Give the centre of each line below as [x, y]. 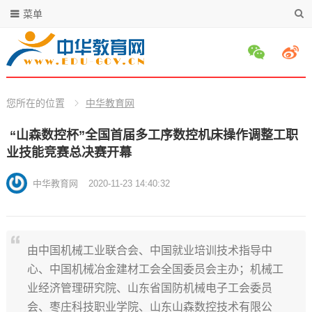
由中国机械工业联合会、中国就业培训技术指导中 [149, 250]
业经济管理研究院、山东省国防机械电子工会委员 [149, 288]
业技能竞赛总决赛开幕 [69, 153]
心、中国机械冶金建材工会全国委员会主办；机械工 [155, 269]
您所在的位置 [35, 103]
